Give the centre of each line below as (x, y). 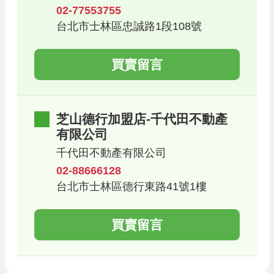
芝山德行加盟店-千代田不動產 (142, 119)
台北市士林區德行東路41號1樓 (132, 187)
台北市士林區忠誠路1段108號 (129, 27)
